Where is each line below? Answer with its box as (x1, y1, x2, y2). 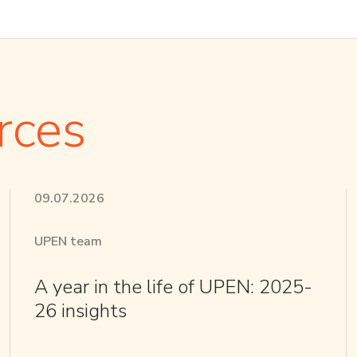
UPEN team (33, 232, 102, 250)
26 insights (33, 297, 127, 324)
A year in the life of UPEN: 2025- (33, 273, 312, 300)
